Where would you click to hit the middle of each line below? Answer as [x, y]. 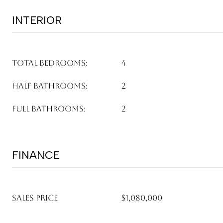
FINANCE [36, 155]
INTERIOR [37, 20]
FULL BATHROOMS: [49, 109]
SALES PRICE [35, 198]
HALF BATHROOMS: [50, 86]
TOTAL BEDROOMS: [50, 63]
